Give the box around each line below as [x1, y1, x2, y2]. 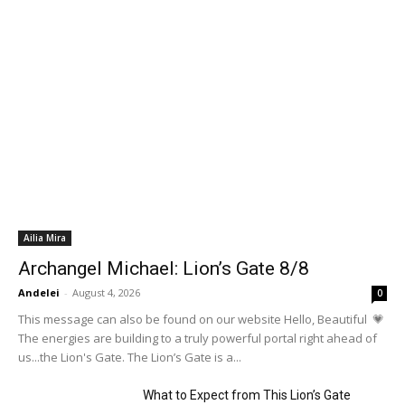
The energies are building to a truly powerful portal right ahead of [18, 330, 377, 347]
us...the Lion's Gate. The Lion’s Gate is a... [18, 349, 241, 366]
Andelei [18, 286, 60, 300]
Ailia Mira [24, 231, 66, 245]
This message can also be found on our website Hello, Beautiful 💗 [18, 311, 384, 328]
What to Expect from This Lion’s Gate [143, 388, 352, 403]
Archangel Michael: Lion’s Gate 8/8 [18, 258, 309, 280]
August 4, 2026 [72, 286, 140, 300]
